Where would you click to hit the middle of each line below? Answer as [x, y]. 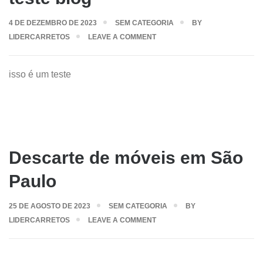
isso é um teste [40, 74]
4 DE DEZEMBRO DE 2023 [53, 23]
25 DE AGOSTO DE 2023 [50, 206]
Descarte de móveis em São [126, 158]
